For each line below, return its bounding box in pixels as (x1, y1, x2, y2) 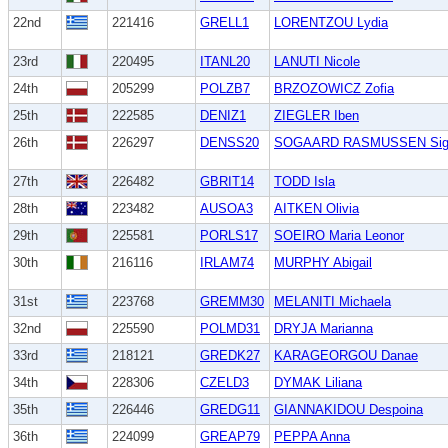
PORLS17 (200, 228, 258, 244)
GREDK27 (200, 348, 260, 364)
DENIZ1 (200, 108, 246, 124)
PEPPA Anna (274, 429, 350, 445)
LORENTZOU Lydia (274, 15, 388, 31)
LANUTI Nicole (274, 54, 360, 70)
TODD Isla (274, 174, 335, 190)
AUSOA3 (200, 201, 253, 217)
